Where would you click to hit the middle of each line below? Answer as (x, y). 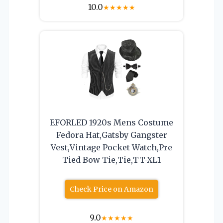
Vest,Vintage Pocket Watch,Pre (111, 147)
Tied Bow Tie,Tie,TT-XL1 (111, 160)
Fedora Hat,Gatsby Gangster (111, 135)
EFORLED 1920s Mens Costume (111, 122)
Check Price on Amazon (111, 189)
